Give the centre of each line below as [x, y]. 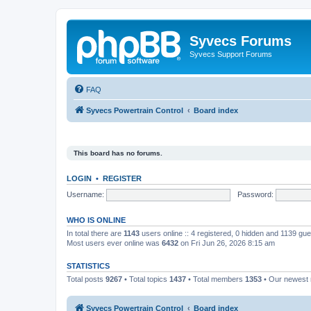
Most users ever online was [114, 243]
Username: [85, 194]
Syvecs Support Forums [231, 54]
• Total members [216, 279]
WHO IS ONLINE [96, 220]
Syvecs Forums [241, 41]
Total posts [86, 279]
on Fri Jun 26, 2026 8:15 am [227, 243]
